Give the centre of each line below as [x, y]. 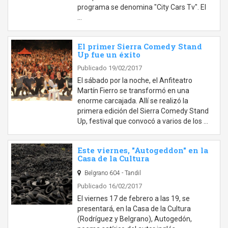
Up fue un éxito [109, 54]
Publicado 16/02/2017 [110, 186]
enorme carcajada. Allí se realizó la [133, 101]
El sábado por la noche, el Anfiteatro [135, 80]
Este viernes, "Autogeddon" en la [143, 150]
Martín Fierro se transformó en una [133, 91]
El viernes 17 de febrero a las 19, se [134, 198]
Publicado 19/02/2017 [110, 68]
